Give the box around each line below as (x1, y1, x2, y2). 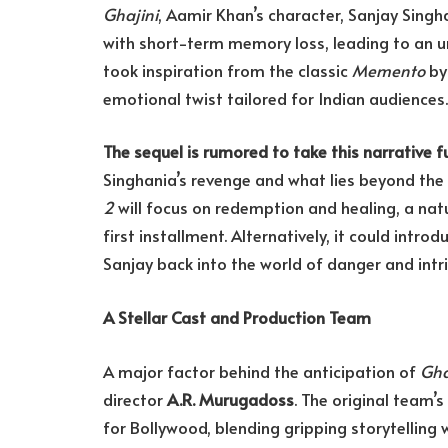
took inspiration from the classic (103, 58, 352, 82)
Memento (352, 58, 425, 82)
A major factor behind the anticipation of (103, 359, 420, 383)
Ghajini (103, 2, 158, 26)
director (103, 387, 167, 411)
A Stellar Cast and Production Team (103, 306, 371, 330)
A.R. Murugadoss (167, 387, 294, 411)
